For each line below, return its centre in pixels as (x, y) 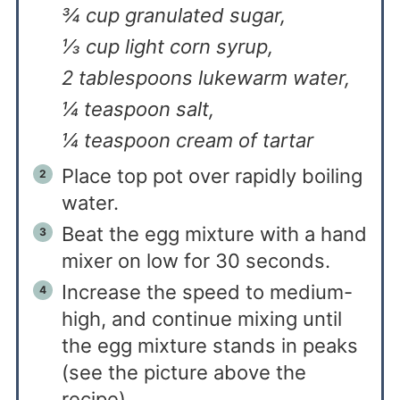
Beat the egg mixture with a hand (214, 234)
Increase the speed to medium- (207, 292)
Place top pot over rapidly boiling (212, 176)
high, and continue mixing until (201, 319)
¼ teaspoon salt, (137, 109)
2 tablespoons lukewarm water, (205, 78)
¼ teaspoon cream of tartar (187, 141)
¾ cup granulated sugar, (173, 16)
